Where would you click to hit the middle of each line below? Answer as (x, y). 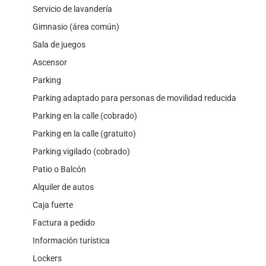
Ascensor (50, 63)
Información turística (71, 241)
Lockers (47, 259)
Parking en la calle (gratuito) (84, 134)
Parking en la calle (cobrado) (85, 116)
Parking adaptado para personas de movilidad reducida (134, 98)
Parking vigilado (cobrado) (81, 152)
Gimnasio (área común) (76, 27)
